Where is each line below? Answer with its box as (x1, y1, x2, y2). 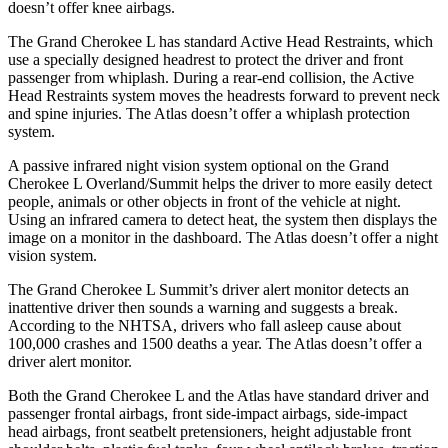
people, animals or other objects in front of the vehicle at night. (8, 192, 401, 210)
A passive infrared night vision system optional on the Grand (8, 156, 389, 174)
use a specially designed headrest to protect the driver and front (8, 50, 403, 68)
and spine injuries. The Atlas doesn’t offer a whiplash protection (8, 104, 410, 122)
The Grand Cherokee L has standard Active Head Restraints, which (8, 32, 433, 50)
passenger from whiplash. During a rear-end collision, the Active (8, 68, 414, 86)
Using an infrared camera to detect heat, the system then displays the (8, 210, 437, 228)
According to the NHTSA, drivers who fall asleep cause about (8, 316, 401, 334)
